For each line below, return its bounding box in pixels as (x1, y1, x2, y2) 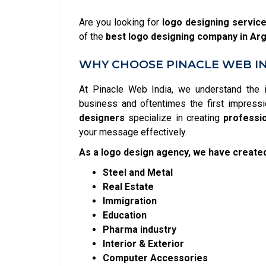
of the (79, 31, 106, 42)
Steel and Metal (103, 167, 173, 178)
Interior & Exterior (103, 238, 184, 249)
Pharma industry (103, 224, 176, 235)
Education (103, 210, 147, 221)
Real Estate (103, 181, 154, 192)
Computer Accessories (103, 252, 208, 264)
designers (79, 112, 125, 123)
